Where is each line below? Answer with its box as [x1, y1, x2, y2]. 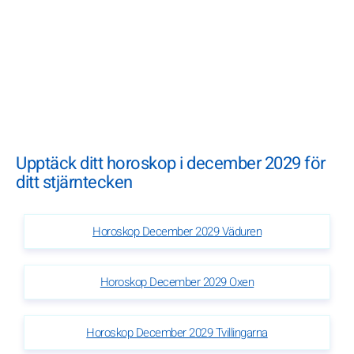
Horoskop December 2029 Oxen [100, 273, 254, 292]
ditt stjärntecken [16, 170, 133, 195]
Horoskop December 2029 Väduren [92, 223, 262, 241]
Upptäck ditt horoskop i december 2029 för [16, 151, 326, 176]
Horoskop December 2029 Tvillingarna [86, 324, 268, 342]
